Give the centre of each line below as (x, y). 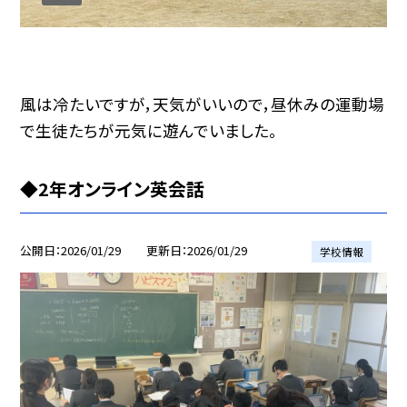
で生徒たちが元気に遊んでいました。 (149, 130)
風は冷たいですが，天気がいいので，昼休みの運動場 (203, 104)
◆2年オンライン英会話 (113, 188)
